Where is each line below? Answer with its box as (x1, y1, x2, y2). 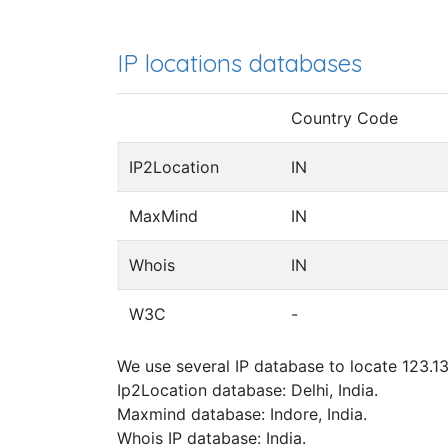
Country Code (291, 108, 398, 129)
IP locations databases (117, 47, 362, 78)
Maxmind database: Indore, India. (117, 404, 367, 425)
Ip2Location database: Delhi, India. (117, 380, 378, 401)
